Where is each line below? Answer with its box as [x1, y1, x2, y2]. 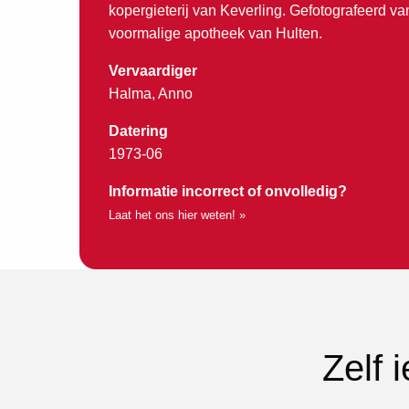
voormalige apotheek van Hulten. [109, 25, 322, 41]
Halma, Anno [109, 85, 193, 101]
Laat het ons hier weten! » [109, 207, 246, 222]
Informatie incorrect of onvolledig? [109, 183, 347, 199]
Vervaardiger [109, 62, 197, 79]
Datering [109, 122, 168, 139]
